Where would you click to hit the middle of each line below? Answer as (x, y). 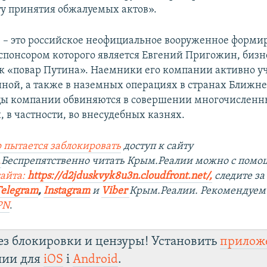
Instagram (67, 191)
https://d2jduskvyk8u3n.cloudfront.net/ (119, 176)
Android (96, 259)
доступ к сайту (157, 146)
